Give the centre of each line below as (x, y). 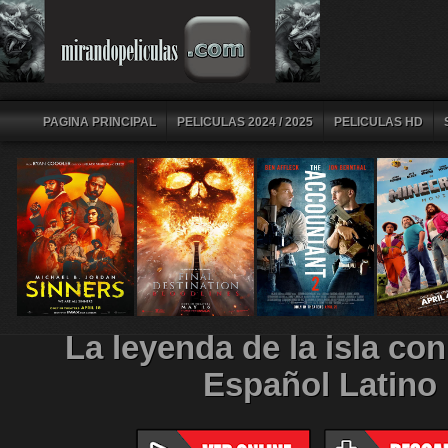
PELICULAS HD (378, 122)
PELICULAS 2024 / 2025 (244, 122)
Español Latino (320, 385)
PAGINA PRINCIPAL (99, 122)
